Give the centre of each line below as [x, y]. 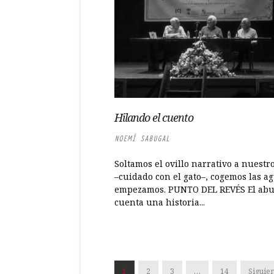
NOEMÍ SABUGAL [142, 139]
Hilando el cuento [154, 117]
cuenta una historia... [160, 202]
